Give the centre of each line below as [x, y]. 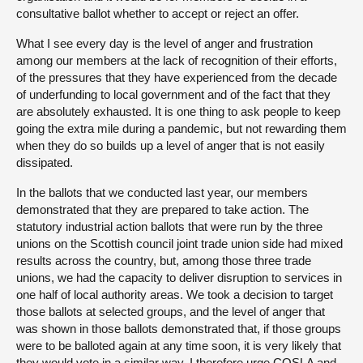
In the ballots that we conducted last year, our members [162, 193]
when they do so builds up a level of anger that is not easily [171, 146]
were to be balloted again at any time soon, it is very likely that [179, 346]
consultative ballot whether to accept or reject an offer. [158, 14]
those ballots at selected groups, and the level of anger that [171, 312]
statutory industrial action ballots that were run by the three [169, 227]
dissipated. [45, 163]
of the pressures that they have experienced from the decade [177, 78]
